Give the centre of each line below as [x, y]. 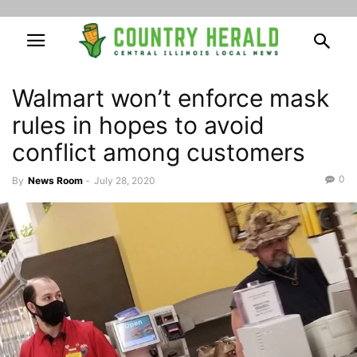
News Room [55, 180]
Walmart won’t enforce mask [171, 98]
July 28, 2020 [125, 180]
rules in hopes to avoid [138, 125]
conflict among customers [159, 152]
